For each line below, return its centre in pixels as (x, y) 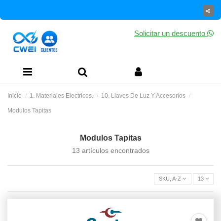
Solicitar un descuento (170, 33)
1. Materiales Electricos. (62, 96)
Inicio (15, 96)
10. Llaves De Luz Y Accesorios (144, 96)
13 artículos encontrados (110, 150)
